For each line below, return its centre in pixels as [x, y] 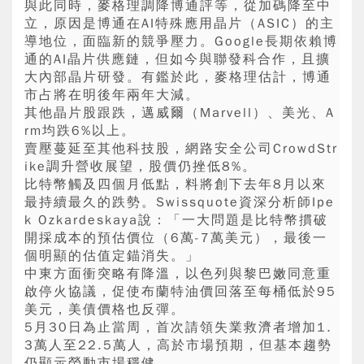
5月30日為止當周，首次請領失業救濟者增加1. [178, 328]
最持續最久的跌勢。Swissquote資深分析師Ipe [180, 203]
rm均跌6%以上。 [80, 131]
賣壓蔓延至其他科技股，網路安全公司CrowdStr [181, 149]
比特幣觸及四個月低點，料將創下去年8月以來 [175, 185]
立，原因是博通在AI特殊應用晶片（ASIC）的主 [180, 24]
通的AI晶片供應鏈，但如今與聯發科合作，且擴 [178, 60]
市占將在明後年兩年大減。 [112, 95]
